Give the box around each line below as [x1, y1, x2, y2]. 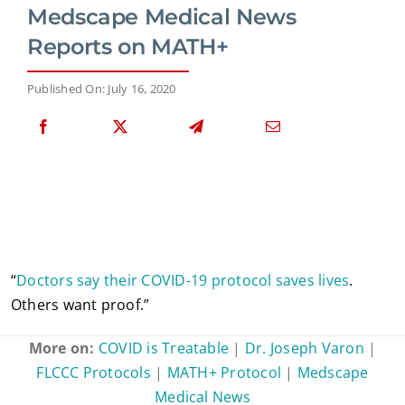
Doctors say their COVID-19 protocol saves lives [16, 269, 350, 290]
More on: [28, 337, 99, 358]
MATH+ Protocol [166, 362, 282, 382]
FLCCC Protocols [36, 362, 151, 382]
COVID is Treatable [98, 337, 230, 358]
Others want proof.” [10, 294, 150, 315]
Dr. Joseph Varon [244, 337, 364, 358]
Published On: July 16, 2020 [27, 80, 176, 97]
